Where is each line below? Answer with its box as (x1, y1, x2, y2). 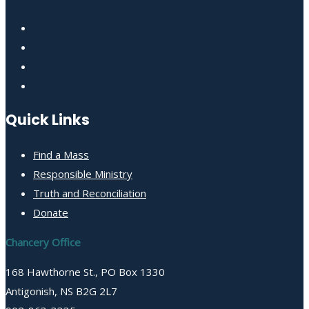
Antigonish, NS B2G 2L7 (6, 284, 117, 299)
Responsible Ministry (33, 167, 132, 181)
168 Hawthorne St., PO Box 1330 (6, 265, 165, 279)
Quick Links (6, 110, 90, 130)
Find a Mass (33, 148, 89, 162)
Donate (33, 206, 68, 220)
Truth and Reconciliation (33, 186, 146, 201)
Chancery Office (6, 235, 81, 250)
